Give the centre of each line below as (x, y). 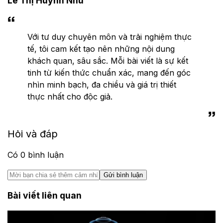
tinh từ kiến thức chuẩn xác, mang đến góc (109, 73)
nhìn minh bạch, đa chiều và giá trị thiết (102, 85)
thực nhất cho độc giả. (70, 97)
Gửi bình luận (123, 175)
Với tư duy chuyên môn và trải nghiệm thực (110, 37)
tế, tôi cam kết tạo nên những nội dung (101, 49)
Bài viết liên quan (45, 195)
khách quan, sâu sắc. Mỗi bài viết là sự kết (108, 61)
